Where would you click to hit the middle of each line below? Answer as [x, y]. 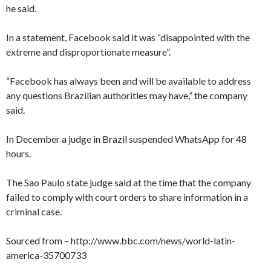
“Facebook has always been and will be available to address [129, 80]
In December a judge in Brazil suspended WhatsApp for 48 [126, 139]
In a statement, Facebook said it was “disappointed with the [128, 37]
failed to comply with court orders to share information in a [127, 197]
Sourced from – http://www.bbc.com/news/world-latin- [121, 240]
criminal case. [34, 211]
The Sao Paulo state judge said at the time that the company [129, 182]
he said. [21, 8]
